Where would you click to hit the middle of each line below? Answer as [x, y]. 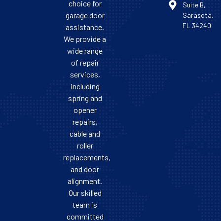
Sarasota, [198, 15]
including [85, 86]
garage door [85, 15]
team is [85, 205]
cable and [85, 134]
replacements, [87, 157]
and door [85, 169]
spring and [85, 98]
